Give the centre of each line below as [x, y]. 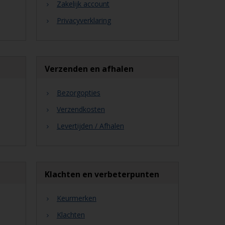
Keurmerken [76, 198]
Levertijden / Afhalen [90, 126]
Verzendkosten [81, 109]
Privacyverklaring [84, 20]
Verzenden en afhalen [89, 69]
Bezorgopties [78, 93]
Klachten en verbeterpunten [102, 174]
